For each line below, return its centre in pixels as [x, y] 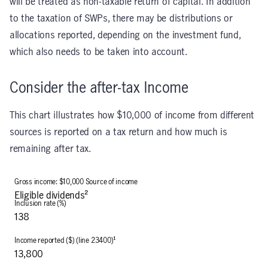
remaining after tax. [50, 149]
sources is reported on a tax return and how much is [118, 132]
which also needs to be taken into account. [98, 52]
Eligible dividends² [51, 196]
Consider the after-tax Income [99, 88]
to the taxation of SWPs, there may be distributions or [121, 19]
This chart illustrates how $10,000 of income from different [132, 115]
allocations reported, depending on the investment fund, [125, 35]
